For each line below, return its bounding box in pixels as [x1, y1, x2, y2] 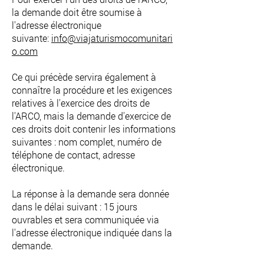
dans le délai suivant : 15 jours [12, 200, 137, 213]
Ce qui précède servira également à [12, 71, 156, 83]
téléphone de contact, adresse [12, 148, 135, 161]
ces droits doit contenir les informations [12, 123, 176, 135]
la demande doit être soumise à [12, 6, 142, 18]
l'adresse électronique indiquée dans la [12, 226, 172, 239]
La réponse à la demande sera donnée [12, 187, 169, 200]
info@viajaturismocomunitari [51, 32, 173, 44]
